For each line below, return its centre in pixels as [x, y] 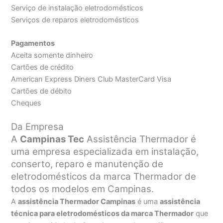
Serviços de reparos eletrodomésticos [75, 20]
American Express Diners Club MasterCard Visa [91, 79]
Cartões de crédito [43, 67]
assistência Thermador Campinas [77, 201]
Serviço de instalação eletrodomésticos [77, 8]
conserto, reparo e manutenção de [87, 164]
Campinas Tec [52, 139]
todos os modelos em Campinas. [83, 189]
